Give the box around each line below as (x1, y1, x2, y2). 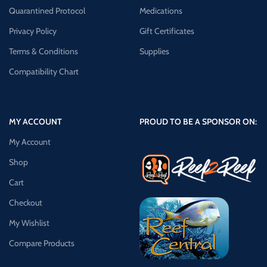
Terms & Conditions (9, 46, 78, 57)
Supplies (139, 46, 169, 57)
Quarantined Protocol (9, 5, 85, 16)
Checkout (9, 197, 42, 208)
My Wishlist (9, 218, 49, 228)
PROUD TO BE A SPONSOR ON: (139, 116, 257, 127)
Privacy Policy (9, 26, 57, 36)
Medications (139, 5, 182, 16)
